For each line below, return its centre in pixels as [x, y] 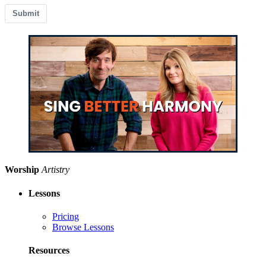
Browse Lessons [83, 227]
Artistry [56, 170]
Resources [49, 251]
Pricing [66, 216]
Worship [22, 170]
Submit [26, 14]
